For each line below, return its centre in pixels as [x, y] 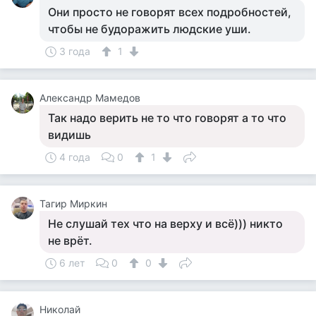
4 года [75, 157]
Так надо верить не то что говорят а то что [167, 118]
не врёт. [70, 241]
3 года [75, 51]
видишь [69, 135]
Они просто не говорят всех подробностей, [170, 12]
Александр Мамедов [90, 98]
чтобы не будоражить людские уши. [150, 29]
